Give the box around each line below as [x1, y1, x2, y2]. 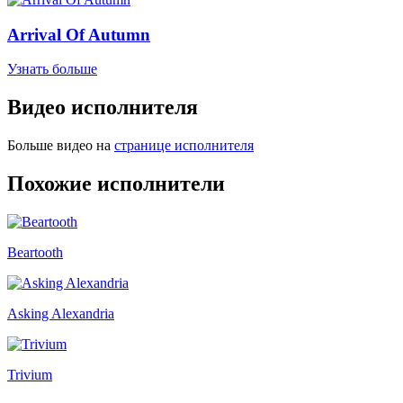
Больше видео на [7, 138, 111, 154]
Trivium [7, 366, 52, 382]
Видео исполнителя [7, 95, 198, 120]
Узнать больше [7, 61, 97, 77]
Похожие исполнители [7, 171, 225, 195]
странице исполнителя [114, 138, 254, 154]
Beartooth [7, 244, 63, 260]
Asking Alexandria [7, 305, 114, 321]
